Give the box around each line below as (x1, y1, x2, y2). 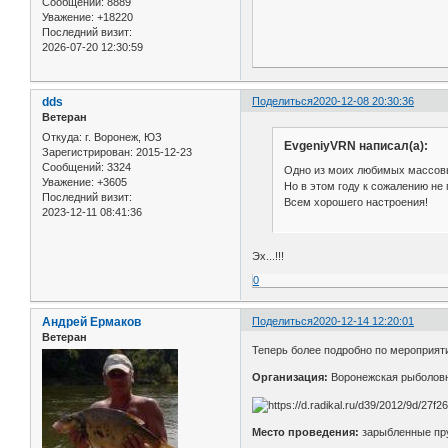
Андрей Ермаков (42, 314, 141, 329)
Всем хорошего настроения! (283, 195, 428, 208)
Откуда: (42, 130, 82, 143)
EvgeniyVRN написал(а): (283, 139, 428, 154)
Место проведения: (252, 426, 360, 439)
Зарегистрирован (42, 145, 130, 158)
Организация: (252, 371, 332, 384)
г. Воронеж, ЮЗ (82, 130, 162, 143)
